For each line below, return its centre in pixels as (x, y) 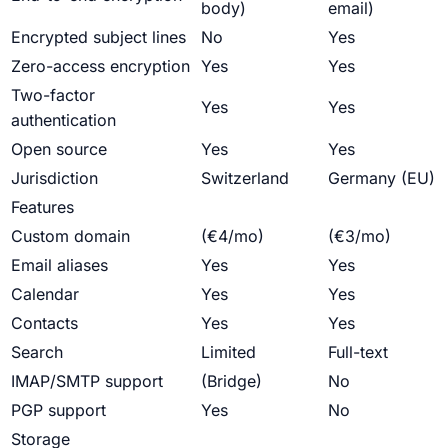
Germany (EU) (381, 177)
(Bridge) (231, 380)
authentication (63, 119)
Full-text (358, 351)
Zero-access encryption (100, 65)
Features (42, 206)
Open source (59, 148)
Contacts (44, 322)
